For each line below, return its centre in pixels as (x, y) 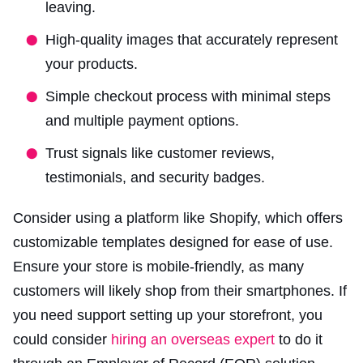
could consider (62, 339)
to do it (299, 339)
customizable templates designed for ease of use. (173, 242)
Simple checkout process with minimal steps (188, 96)
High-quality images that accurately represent (192, 39)
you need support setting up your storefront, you (168, 315)
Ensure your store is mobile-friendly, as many (158, 266)
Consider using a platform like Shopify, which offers (178, 218)
